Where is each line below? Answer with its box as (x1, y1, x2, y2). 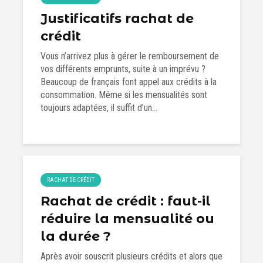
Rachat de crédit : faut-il (41, 193, 211, 209)
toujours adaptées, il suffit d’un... (41, 102, 157, 113)
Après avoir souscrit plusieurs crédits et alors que (41, 251, 222, 262)
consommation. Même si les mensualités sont (41, 89, 207, 100)
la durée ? (41, 228, 111, 244)
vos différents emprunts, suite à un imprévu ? (41, 63, 205, 75)
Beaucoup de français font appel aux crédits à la (41, 76, 217, 87)
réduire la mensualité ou (41, 211, 214, 227)
